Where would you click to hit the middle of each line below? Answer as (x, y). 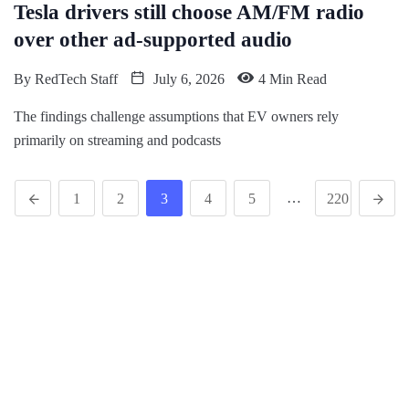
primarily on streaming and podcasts (117, 141)
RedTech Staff (76, 79)
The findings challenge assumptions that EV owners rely (176, 117)
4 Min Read (293, 79)
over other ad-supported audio (153, 40)
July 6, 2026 (187, 79)
